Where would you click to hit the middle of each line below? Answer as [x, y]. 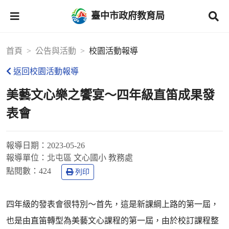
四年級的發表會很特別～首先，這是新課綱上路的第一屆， [112, 204]
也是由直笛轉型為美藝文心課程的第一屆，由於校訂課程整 [112, 221]
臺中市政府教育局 [128, 16]
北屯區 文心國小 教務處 [90, 158]
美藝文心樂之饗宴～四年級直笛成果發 [110, 95]
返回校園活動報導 [46, 71]
